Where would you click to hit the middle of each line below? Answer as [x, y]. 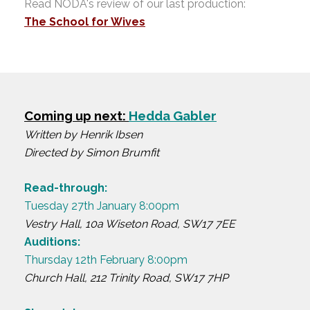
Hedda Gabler [173, 115]
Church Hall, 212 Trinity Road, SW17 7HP [128, 277]
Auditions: [52, 241]
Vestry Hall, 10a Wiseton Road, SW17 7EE [130, 224]
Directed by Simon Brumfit [92, 152]
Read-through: [66, 188]
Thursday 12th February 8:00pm [106, 259]
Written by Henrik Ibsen [83, 134]
